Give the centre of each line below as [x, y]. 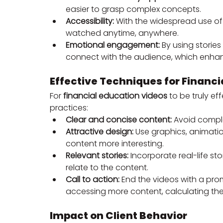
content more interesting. [115, 144]
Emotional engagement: [113, 45]
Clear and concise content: [119, 120]
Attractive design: [100, 132]
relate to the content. [107, 168]
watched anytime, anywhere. [122, 33]
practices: [69, 108]
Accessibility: [90, 21]
